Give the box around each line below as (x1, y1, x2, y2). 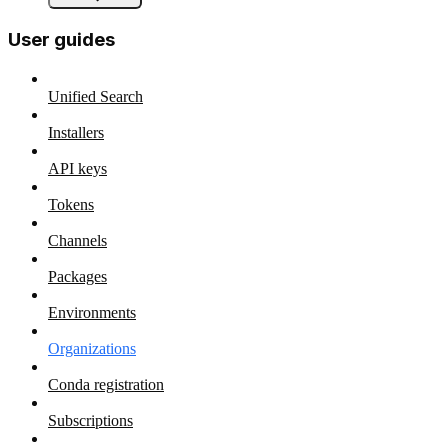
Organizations (48, 339, 136, 357)
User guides (8, 28, 115, 52)
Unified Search (48, 87, 143, 105)
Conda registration (48, 375, 164, 393)
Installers (48, 123, 104, 141)
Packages (48, 267, 107, 285)
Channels (48, 231, 107, 249)
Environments (48, 303, 136, 321)
